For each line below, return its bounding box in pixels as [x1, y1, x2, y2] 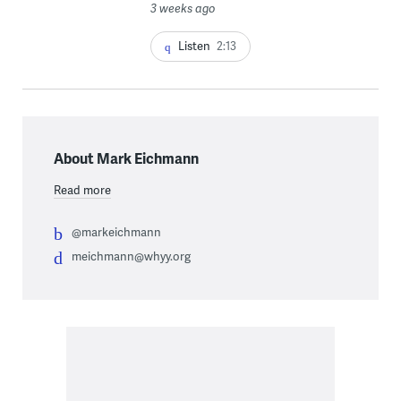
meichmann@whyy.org [71, 247, 191, 264]
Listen [177, 37, 210, 54]
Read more [53, 181, 111, 198]
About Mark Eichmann [53, 147, 199, 168]
